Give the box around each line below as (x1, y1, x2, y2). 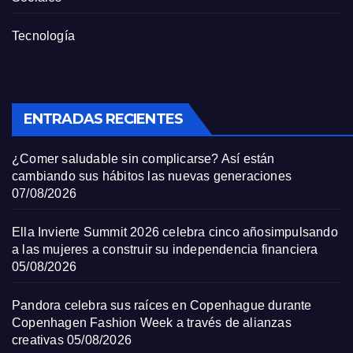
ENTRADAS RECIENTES (24, 110, 183, 128)
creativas (12, 333, 64, 347)
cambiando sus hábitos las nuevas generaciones (12, 169, 292, 183)
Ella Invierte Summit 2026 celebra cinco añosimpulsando (12, 225, 338, 239)
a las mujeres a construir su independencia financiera (12, 243, 318, 256)
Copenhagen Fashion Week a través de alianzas (12, 316, 292, 329)
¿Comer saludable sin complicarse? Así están (12, 152, 275, 165)
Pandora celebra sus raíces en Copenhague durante (12, 299, 312, 312)
